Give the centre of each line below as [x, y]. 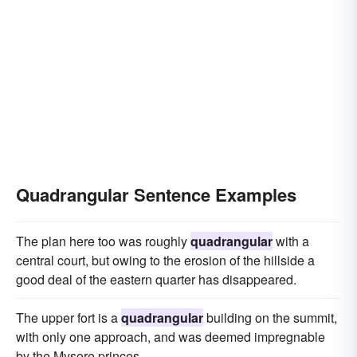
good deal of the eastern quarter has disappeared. [156, 279]
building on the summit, [270, 318]
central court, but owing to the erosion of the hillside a [165, 260]
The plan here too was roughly [103, 241]
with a [291, 241]
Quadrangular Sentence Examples [156, 194]
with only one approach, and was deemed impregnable [171, 337]
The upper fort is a [69, 318]
